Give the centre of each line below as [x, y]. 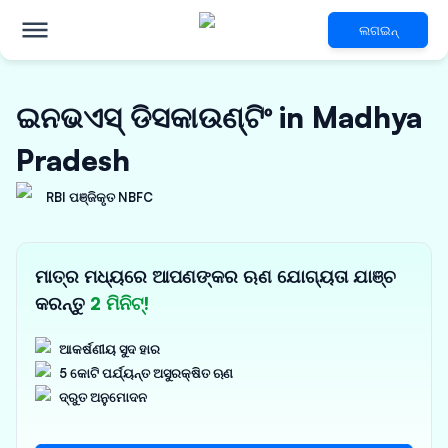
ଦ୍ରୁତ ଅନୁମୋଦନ [103, 397]
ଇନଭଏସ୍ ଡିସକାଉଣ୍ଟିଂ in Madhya [219, 117]
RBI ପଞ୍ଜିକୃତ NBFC [99, 197]
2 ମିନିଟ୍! [119, 303]
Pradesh [73, 160]
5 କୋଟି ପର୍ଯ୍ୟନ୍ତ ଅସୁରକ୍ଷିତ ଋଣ [146, 373]
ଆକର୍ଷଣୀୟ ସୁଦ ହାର [109, 349]
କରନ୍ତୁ [62, 303]
